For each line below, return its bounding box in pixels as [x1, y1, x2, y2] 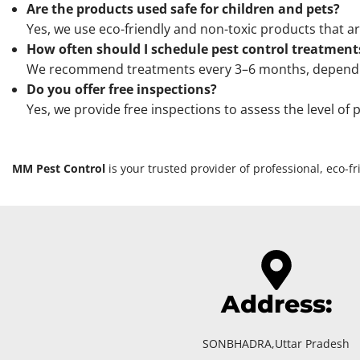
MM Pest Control [12, 161, 105, 177]
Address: [220, 289, 332, 320]
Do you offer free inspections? [27, 80, 217, 99]
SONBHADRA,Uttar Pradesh [202, 336, 350, 352]
